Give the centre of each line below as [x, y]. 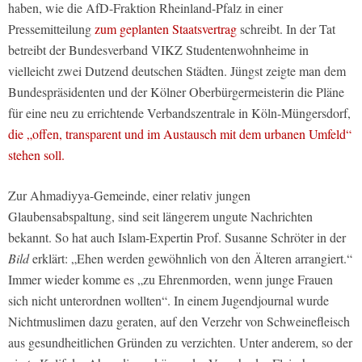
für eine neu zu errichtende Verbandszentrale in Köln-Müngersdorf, [179, 113]
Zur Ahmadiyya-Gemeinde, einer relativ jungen [129, 196]
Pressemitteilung [51, 29]
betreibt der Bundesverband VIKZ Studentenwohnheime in [158, 50]
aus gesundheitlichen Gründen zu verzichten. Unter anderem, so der [180, 343]
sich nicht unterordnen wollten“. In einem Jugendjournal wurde [168, 301]
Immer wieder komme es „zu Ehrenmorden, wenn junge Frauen [170, 280]
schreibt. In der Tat [286, 29]
